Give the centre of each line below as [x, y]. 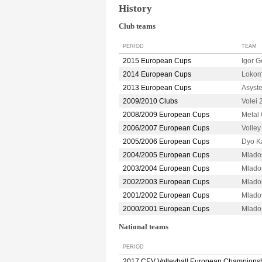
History [135, 8]
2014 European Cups [157, 75]
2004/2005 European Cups [166, 155]
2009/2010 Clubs [150, 101]
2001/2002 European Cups [166, 196]
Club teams [137, 27]
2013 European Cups [157, 88]
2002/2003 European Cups [166, 182]
